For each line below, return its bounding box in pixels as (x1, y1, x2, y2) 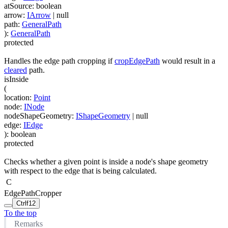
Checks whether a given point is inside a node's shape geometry (4, 157, 208, 166)
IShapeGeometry (76, 111, 130, 120)
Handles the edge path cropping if (4, 56, 115, 65)
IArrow (27, 10, 51, 19)
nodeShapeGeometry (4, 111, 72, 120)
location (4, 93, 30, 102)
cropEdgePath (115, 56, 160, 65)
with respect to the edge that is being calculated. (4, 166, 157, 176)
